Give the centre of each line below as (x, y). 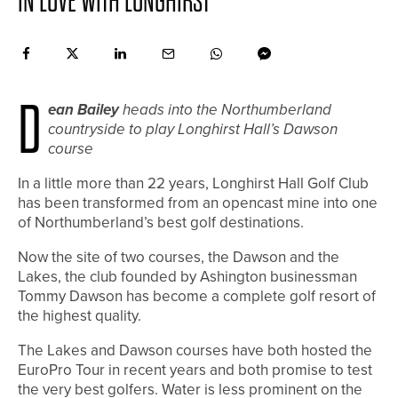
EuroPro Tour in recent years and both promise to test (195, 370)
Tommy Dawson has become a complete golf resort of (197, 297)
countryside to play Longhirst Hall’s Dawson (193, 130)
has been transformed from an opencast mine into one (198, 203)
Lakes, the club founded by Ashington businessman (187, 277)
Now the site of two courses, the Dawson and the (179, 258)
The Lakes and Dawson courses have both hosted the (195, 351)
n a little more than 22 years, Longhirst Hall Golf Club (195, 184)
